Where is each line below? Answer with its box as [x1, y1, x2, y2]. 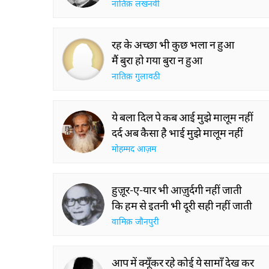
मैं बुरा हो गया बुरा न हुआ [112, 53, 202, 67]
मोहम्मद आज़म [112, 144, 156, 156]
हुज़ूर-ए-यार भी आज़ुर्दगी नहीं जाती [112, 183, 242, 196]
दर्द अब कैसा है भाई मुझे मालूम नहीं [112, 126, 243, 139]
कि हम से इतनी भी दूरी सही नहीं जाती [112, 199, 252, 212]
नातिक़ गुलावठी [112, 71, 160, 83]
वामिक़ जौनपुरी [112, 217, 159, 228]
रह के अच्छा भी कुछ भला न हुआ [112, 38, 234, 51]
